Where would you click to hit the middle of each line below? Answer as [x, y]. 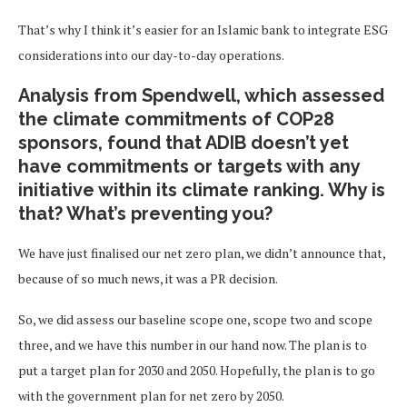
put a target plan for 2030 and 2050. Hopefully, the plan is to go [197, 370]
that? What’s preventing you [141, 213]
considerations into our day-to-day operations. [151, 55]
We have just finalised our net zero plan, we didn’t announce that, [202, 253]
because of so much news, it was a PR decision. [149, 278]
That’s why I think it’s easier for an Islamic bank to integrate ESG [203, 30]
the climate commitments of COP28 [176, 119]
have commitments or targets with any [189, 166]
